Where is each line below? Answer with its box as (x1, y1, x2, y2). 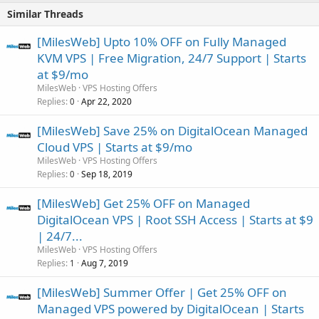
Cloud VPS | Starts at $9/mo (37, 139, 192, 156)
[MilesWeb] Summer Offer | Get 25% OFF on (37, 284, 287, 301)
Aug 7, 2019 (81, 257, 128, 270)
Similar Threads (7, 7, 83, 21)
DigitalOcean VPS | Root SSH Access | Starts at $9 (37, 211, 313, 229)
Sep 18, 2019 (81, 168, 132, 181)
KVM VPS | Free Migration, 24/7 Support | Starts (37, 50, 306, 67)
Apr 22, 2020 (81, 95, 132, 108)
